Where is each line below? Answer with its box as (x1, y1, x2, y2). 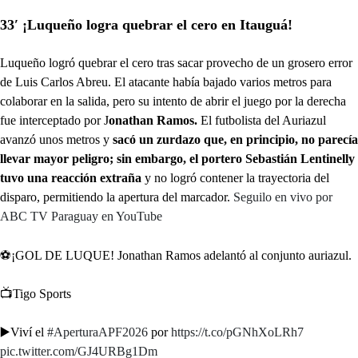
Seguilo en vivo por (233, 190, 332, 204)
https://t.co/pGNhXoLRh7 (171, 325, 304, 339)
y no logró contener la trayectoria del (141, 171, 329, 185)
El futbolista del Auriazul (197, 113, 326, 127)
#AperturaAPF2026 (47, 325, 148, 339)
